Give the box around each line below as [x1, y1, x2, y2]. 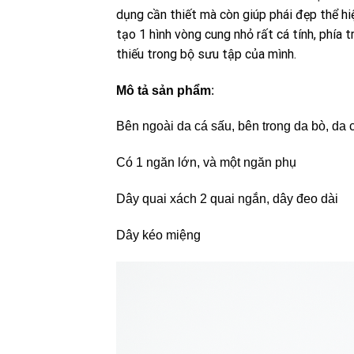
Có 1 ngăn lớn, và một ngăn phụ [116, 156, 296, 170]
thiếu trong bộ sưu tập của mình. [116, 46, 296, 62]
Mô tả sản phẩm [116, 83, 211, 97]
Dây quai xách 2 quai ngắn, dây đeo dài [116, 192, 338, 206]
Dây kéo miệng [116, 228, 201, 242]
